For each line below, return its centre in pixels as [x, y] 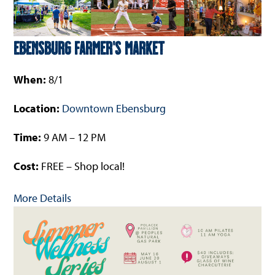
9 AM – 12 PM [74, 137]
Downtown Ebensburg [114, 108]
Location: [38, 108]
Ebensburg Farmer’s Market [89, 47]
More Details [43, 198]
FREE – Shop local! [83, 166]
